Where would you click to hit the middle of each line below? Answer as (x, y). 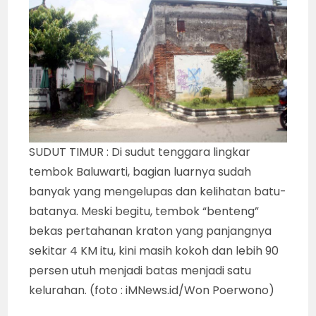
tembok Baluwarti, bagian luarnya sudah (140, 171)
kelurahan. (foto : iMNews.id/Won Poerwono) (152, 290)
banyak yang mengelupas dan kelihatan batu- (158, 191)
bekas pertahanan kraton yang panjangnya (151, 231)
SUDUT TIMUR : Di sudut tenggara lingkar (140, 152)
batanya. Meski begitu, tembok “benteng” (144, 211)
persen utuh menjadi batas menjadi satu (140, 270)
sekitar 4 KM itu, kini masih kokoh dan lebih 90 (154, 250)
